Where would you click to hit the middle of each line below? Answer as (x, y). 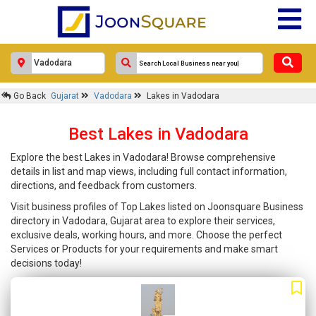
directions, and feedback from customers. (104, 186)
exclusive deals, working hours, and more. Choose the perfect (146, 235)
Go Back (29, 96)
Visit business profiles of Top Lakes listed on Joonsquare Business (157, 207)
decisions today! (46, 263)
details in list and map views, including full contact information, (149, 171)
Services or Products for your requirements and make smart (144, 249)
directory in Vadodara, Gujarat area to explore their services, (143, 221)
